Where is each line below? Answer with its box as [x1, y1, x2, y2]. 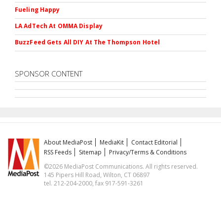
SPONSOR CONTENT [15, 68, 82, 78]
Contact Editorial [131, 138, 178, 147]
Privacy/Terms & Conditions [109, 147, 187, 156]
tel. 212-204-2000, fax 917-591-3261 [44, 179, 144, 187]
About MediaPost [44, 138, 93, 147]
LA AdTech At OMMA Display [15, 21, 103, 30]
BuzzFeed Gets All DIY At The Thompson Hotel [15, 37, 160, 46]
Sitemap [79, 147, 102, 156]
